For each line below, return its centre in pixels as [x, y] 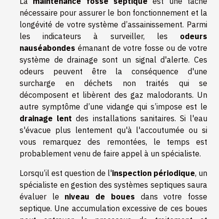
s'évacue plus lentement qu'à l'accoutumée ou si [113, 130]
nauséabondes [47, 48]
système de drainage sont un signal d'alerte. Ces [113, 60]
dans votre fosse [171, 197]
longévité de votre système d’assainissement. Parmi [113, 24]
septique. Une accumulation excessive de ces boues [113, 208]
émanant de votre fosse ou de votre [141, 48]
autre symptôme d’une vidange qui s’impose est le [113, 107]
